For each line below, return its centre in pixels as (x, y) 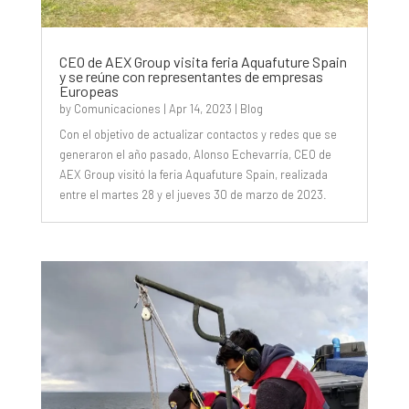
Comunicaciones (117, 109)
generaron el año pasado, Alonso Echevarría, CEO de (195, 155)
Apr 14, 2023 (200, 109)
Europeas (89, 91)
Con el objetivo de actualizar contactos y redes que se (198, 135)
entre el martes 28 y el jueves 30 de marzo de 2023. (193, 195)
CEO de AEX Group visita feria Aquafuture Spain (203, 62)
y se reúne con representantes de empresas (191, 77)
